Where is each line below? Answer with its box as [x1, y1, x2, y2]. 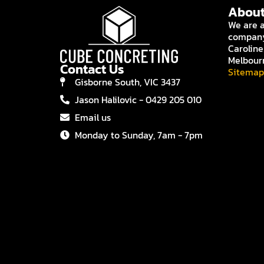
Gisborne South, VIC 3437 [75, 74, 180, 89]
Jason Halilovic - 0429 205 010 [75, 92, 202, 107]
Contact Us [60, 59, 124, 79]
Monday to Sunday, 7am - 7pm [75, 127, 203, 142]
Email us [75, 110, 111, 124]
